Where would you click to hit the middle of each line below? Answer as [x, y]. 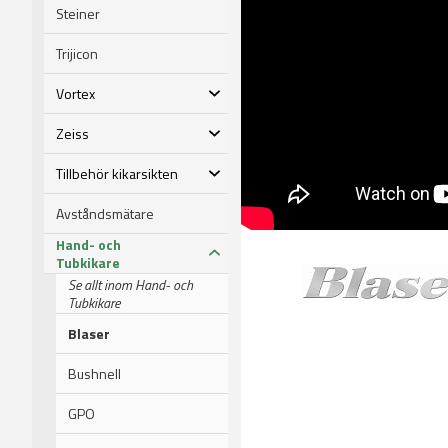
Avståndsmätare [105, 213]
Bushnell [94, 373]
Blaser [89, 333]
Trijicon [77, 53]
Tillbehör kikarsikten [117, 173]
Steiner [78, 13]
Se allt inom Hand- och [130, 284]
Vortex [75, 93]
